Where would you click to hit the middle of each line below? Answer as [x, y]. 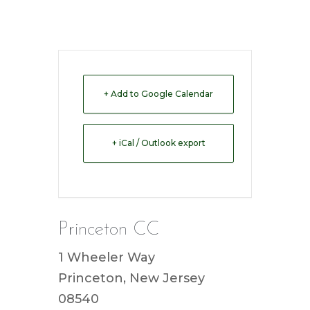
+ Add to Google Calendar [158, 94]
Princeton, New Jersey [131, 278]
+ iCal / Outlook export [158, 143]
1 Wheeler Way [107, 257]
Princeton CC [109, 230]
